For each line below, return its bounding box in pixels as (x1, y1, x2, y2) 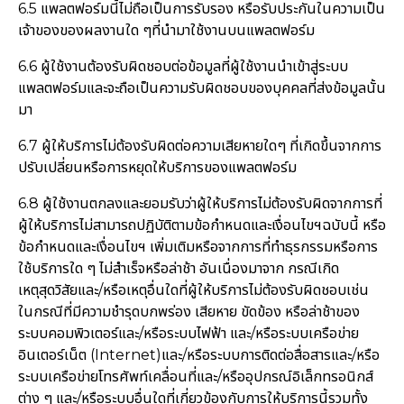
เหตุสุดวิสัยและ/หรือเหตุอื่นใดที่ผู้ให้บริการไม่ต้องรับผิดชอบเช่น (17, 281, 369, 299)
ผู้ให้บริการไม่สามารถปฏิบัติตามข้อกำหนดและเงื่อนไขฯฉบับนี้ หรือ (17, 216, 386, 234)
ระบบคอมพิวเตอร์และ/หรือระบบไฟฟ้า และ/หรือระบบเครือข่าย (17, 325, 359, 343)
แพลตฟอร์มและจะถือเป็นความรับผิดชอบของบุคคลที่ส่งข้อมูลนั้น (17, 79, 386, 97)
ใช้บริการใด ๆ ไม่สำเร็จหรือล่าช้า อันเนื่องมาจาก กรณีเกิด (17, 260, 339, 278)
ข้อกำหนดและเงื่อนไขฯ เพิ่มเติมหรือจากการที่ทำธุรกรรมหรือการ (17, 238, 378, 256)
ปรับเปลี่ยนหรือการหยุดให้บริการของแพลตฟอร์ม (17, 159, 297, 177)
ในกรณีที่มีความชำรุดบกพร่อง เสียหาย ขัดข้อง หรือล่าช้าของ (17, 303, 360, 321)
